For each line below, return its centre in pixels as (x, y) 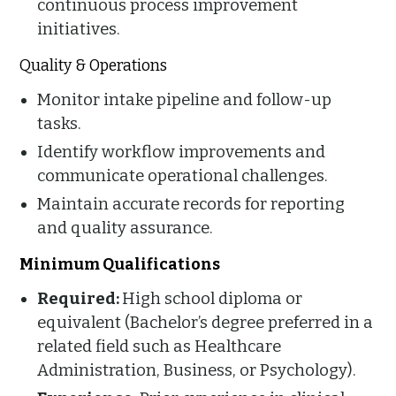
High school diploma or (213, 298)
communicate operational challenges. (183, 175)
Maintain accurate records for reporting (191, 204)
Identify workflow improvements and (182, 152)
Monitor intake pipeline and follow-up (185, 99)
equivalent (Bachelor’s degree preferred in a (206, 322)
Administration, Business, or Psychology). (197, 370)
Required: (80, 298)
